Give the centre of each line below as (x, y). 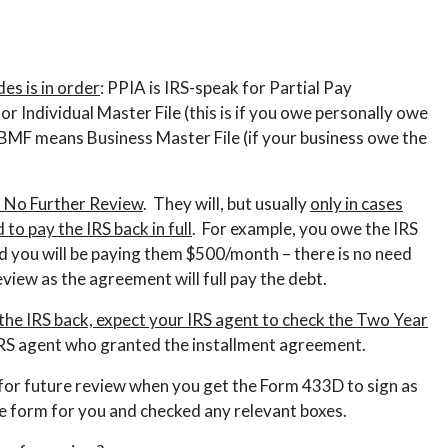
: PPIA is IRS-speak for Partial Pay (226, 87)
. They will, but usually (226, 203)
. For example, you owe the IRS (305, 228)
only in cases (356, 203)
